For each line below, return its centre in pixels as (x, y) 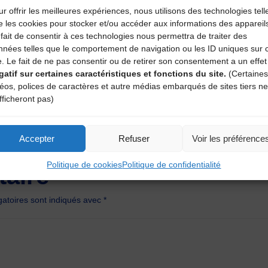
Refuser (134, 138)
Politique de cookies (85, 165)
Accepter (37, 138)
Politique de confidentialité (172, 165)
